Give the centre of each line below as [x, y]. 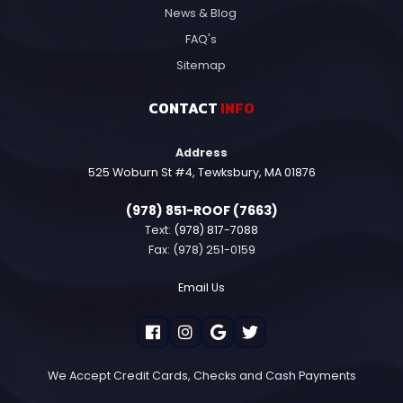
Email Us [201, 287]
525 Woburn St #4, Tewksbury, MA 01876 [201, 172]
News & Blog [201, 13]
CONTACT [184, 107]
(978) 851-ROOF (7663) [201, 210]
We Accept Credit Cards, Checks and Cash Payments [201, 375]
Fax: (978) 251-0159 [201, 249]
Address [201, 152]
